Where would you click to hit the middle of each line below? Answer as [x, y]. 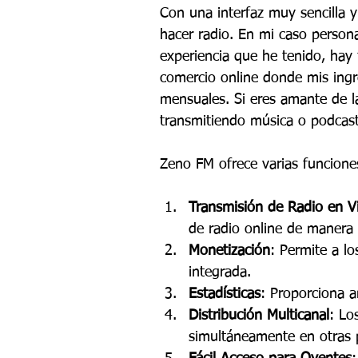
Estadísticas [225, 294]
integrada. [220, 272]
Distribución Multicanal [259, 315]
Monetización [229, 251]
